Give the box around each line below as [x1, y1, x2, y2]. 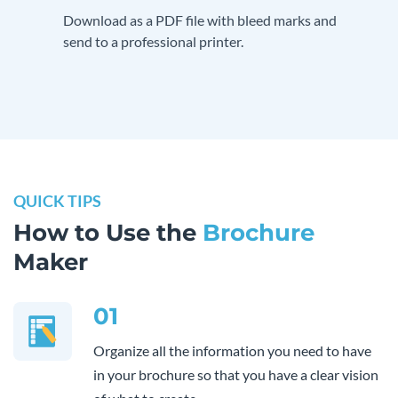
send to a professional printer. [63, 32, 243, 50]
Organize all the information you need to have [93, 341, 371, 359]
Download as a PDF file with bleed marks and [63, 11, 337, 28]
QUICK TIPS [13, 190, 101, 211]
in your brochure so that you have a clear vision [93, 365, 378, 383]
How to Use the [13, 218, 203, 247]
